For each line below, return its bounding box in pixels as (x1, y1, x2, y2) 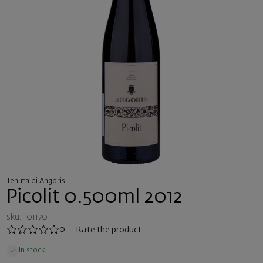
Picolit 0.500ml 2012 (6, 188, 183, 207)
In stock (18, 246, 45, 254)
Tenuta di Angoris (6, 177, 65, 185)
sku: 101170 (6, 213, 48, 221)
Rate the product (76, 225, 141, 234)
